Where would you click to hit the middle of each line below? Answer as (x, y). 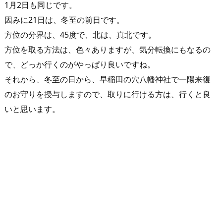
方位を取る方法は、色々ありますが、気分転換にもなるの (108, 49)
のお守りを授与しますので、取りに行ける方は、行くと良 (108, 94)
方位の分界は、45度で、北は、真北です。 (80, 34)
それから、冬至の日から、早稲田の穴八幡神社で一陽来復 (108, 79)
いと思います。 (32, 109)
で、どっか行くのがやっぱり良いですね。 (80, 64)
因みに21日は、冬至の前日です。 (64, 20)
